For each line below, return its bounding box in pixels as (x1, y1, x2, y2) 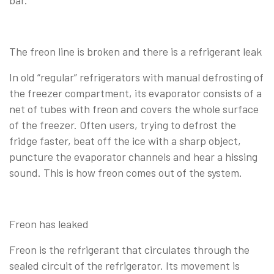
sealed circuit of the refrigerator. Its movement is (9, 258, 240, 272)
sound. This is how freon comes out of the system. (9, 165, 242, 179)
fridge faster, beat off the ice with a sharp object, (9, 133, 241, 147)
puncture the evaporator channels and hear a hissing (9, 149, 257, 163)
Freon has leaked (9, 217, 89, 231)
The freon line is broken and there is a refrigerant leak (9, 44, 262, 58)
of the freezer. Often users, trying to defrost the (9, 117, 236, 131)
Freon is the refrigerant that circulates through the (9, 242, 250, 256)
